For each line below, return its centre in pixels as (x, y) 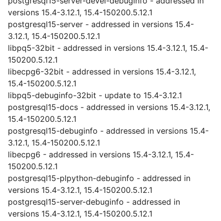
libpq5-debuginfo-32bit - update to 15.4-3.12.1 (95, 95)
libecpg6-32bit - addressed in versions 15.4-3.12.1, (102, 72)
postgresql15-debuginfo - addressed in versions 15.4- (108, 131)
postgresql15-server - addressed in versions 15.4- (101, 24)
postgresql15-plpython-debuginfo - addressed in (99, 178)
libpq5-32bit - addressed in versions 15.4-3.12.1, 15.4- (108, 48)
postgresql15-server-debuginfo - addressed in (94, 202)
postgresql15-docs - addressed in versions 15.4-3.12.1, (109, 107)
